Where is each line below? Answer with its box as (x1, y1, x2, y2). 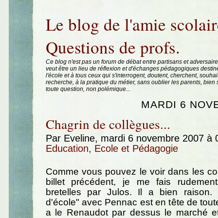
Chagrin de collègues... (45, 114, 170, 133)
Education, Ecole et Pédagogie (45, 143, 178, 154)
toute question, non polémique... (45, 86, 130, 92)
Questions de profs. (45, 36, 180, 58)
